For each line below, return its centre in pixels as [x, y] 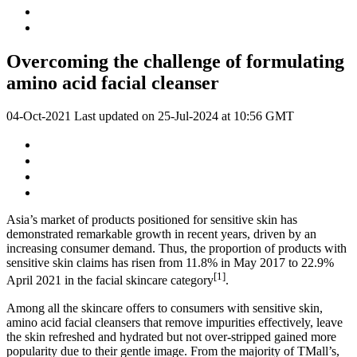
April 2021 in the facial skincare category [110, 280]
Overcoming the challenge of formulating [175, 61]
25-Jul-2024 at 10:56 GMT [226, 116]
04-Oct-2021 [39, 116]
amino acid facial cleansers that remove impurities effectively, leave [175, 322]
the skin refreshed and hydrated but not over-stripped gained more [171, 336]
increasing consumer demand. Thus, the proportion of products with [177, 249]
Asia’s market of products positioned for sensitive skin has [152, 220]
